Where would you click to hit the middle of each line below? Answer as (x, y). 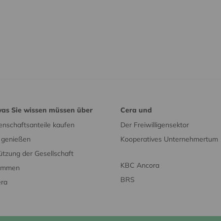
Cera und (136, 110)
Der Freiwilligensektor (155, 125)
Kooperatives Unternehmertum (169, 139)
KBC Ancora (140, 165)
